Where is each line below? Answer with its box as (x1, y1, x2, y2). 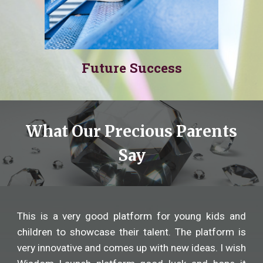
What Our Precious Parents (26, 122, 237, 141)
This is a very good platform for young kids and (17, 210, 246, 222)
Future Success (81, 59, 182, 77)
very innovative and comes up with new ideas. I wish (17, 242, 246, 254)
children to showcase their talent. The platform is (17, 226, 246, 238)
